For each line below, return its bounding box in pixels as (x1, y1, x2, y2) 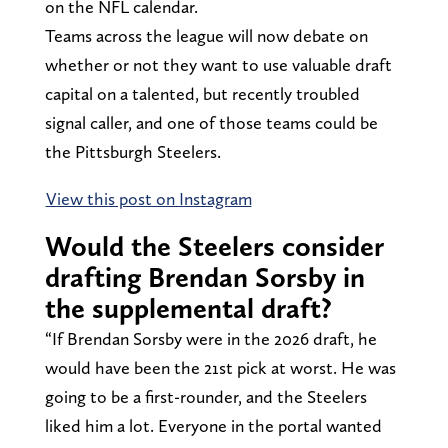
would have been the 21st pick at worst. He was (44, 356, 396, 378)
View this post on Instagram (45, 187, 252, 209)
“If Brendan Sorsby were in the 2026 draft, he (44, 327, 377, 349)
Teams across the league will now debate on (44, 24, 368, 46)
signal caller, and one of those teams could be (44, 111, 378, 133)
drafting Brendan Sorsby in (44, 259, 365, 294)
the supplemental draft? (44, 290, 339, 325)
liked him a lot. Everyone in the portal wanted (44, 414, 382, 436)
